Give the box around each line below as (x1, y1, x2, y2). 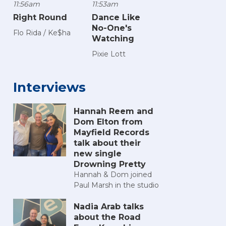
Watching (92, 34, 134, 44)
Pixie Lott (92, 49, 126, 59)
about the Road (74, 212, 141, 222)
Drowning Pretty (74, 159, 146, 169)
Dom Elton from (74, 117, 143, 127)
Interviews (13, 79, 86, 96)
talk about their (74, 138, 141, 148)
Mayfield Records (74, 128, 149, 138)
